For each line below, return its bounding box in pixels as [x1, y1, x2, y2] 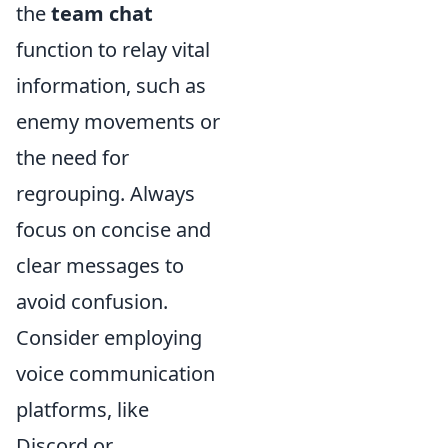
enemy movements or [16, 108, 220, 136]
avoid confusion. [16, 288, 168, 316]
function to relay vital [16, 36, 210, 64]
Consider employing [16, 324, 202, 352]
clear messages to [16, 252, 184, 280]
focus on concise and [16, 216, 211, 244]
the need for [16, 144, 129, 172]
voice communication [16, 360, 215, 388]
